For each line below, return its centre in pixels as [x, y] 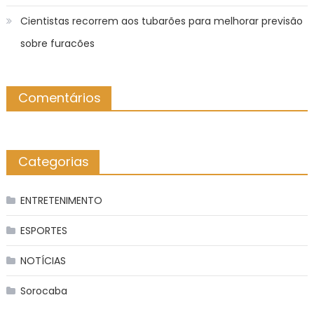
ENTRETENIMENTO [61, 200]
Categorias [53, 161]
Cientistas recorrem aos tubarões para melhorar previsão [161, 21]
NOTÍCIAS [43, 260]
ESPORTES [43, 230]
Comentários [59, 97]
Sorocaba [43, 291]
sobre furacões [57, 43]
